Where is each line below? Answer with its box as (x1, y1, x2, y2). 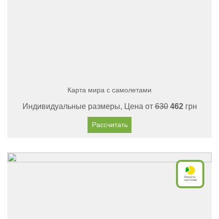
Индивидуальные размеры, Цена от (22, 102, 155, 110)
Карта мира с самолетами (67, 86, 152, 94)
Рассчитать (91, 121, 128, 129)
